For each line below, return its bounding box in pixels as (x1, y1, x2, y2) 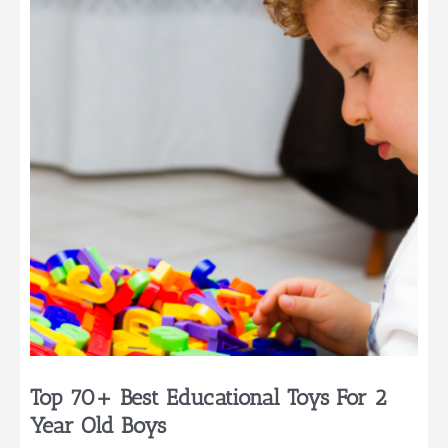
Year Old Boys (30, 412, 167, 440)
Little (57, 32, 103, 59)
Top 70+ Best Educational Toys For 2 (30, 384, 388, 412)
